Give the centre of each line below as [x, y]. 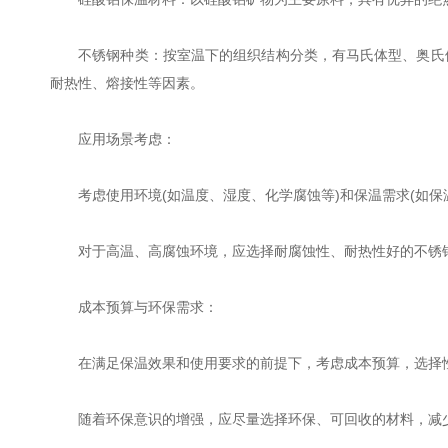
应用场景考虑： [113, 139]
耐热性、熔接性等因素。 [127, 83]
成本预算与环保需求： [134, 307]
